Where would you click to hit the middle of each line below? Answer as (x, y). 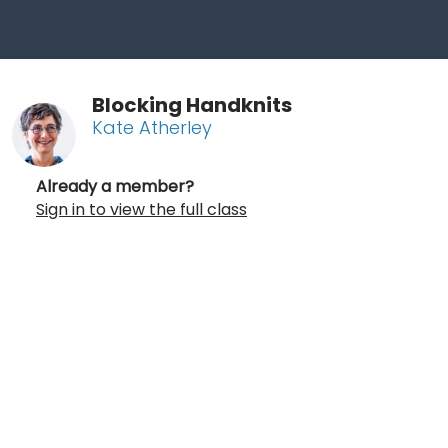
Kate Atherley (152, 127)
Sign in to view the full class (141, 209)
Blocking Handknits (192, 104)
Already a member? (115, 186)
